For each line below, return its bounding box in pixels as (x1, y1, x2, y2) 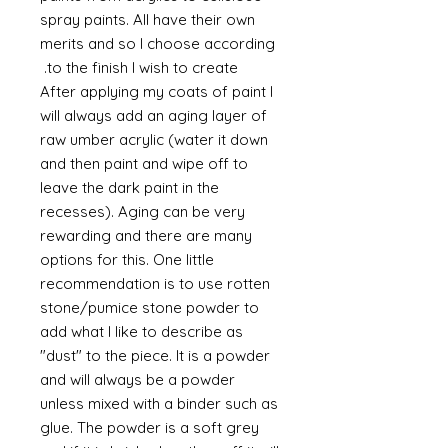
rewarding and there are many (40, 226, 252, 245)
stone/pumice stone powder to (40, 298, 259, 317)
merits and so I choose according (40, 34, 275, 53)
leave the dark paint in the (40, 178, 219, 197)
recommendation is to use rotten (40, 274, 270, 293)
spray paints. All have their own (40, 10, 255, 29)
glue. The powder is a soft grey (40, 418, 259, 437)
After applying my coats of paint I (40, 82, 273, 101)
